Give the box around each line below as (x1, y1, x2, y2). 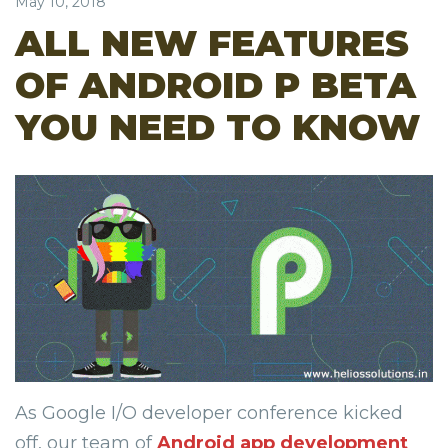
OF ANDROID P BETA (15, 63, 416, 107)
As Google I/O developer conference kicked (15, 402, 403, 425)
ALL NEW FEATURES (15, 21, 409, 65)
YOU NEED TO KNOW (15, 105, 420, 149)
